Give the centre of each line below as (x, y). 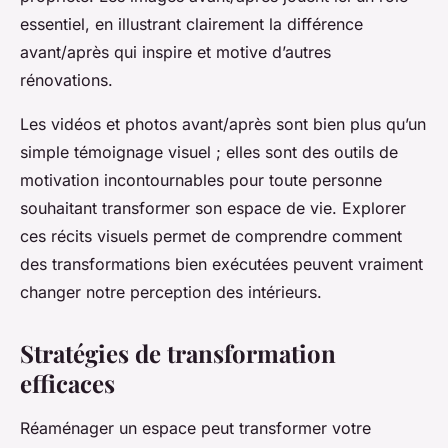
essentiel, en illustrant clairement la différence (191, 24)
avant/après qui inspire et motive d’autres (175, 52)
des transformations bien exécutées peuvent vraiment (221, 264)
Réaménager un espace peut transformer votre (195, 428)
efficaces (67, 383)
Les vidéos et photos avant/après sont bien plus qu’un (223, 124)
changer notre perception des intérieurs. (171, 292)
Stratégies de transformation (178, 353)
